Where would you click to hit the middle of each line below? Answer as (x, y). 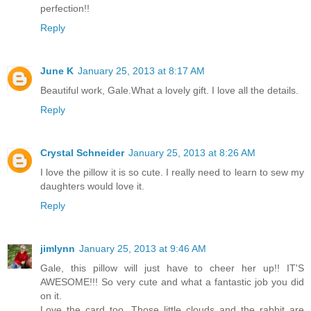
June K (57, 70)
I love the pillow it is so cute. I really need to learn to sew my (172, 172)
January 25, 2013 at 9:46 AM (143, 248)
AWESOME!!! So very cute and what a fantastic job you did (172, 281)
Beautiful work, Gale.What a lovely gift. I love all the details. (169, 90)
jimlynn (58, 248)
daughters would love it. (92, 186)
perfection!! (65, 8)
